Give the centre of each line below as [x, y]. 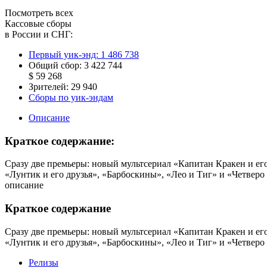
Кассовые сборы [38, 23]
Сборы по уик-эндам [71, 97]
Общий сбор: [55, 65]
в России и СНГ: [39, 34]
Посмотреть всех [39, 13]
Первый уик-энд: [65, 54]
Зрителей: [49, 86]
